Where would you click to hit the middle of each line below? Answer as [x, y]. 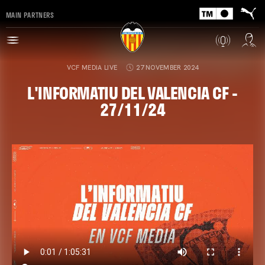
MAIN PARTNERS [30, 14]
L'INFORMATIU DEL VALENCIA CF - [132, 93]
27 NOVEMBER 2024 [167, 67]
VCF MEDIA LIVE [92, 67]
